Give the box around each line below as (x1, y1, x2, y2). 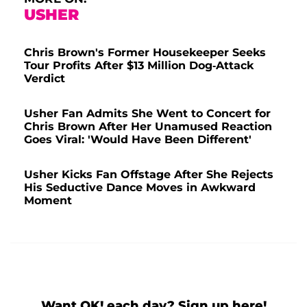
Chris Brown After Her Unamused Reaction (24, 119, 272, 133)
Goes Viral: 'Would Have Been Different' (24, 132, 251, 146)
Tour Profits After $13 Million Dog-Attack (24, 58, 254, 72)
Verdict (24, 71, 65, 85)
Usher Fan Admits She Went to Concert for (24, 106, 271, 120)
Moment (24, 193, 72, 207)
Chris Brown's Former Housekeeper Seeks (24, 45, 266, 59)
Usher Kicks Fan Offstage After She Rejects (24, 167, 273, 181)
